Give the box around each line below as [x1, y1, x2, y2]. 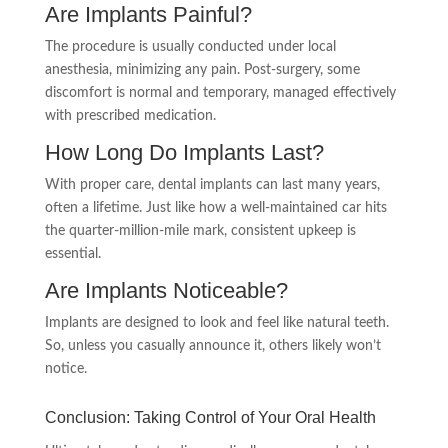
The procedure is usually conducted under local [44, 40, 336, 54]
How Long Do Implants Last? [44, 140, 324, 165]
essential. [44, 247, 101, 261]
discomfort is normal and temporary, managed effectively [44, 86, 396, 100]
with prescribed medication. [44, 109, 216, 123]
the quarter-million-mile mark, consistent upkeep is [44, 224, 356, 238]
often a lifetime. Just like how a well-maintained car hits [44, 201, 387, 215]
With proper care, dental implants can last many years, [44, 178, 380, 192]
